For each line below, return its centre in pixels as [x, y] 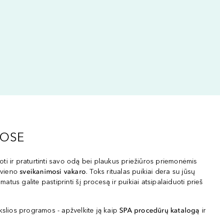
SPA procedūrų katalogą [161, 210]
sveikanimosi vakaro [53, 172]
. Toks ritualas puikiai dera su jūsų [141, 172]
